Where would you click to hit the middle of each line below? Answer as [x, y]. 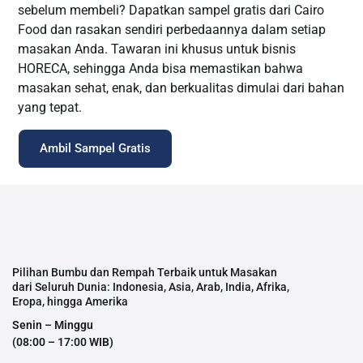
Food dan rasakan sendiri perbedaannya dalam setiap [172, 29]
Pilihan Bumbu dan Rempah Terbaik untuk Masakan [145, 273]
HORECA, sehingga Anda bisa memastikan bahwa [161, 68]
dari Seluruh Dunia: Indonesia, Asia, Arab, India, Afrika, [151, 287]
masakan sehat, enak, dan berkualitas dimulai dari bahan [181, 88]
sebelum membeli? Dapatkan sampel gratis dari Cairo [171, 10]
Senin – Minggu [53, 325]
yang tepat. [50, 107]
